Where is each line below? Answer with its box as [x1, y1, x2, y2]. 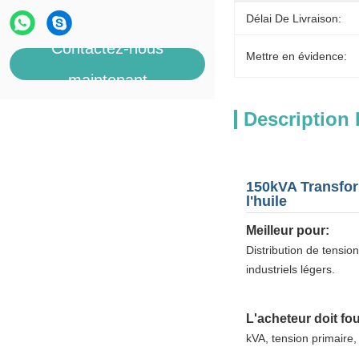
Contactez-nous [51, 39, 163, 57]
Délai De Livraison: [246, 12, 341, 25]
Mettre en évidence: [246, 50, 347, 63]
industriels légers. [246, 263, 335, 276]
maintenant [67, 71, 147, 89]
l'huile [246, 193, 287, 209]
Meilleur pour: [246, 224, 329, 237]
